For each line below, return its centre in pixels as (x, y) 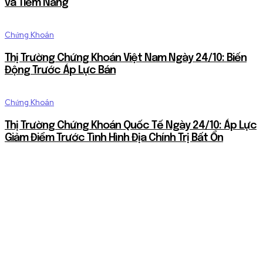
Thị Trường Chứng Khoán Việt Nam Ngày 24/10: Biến (126, 58)
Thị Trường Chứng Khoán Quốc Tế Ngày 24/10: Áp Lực (131, 125)
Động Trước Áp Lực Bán (60, 70)
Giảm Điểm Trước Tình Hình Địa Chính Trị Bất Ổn (114, 138)
